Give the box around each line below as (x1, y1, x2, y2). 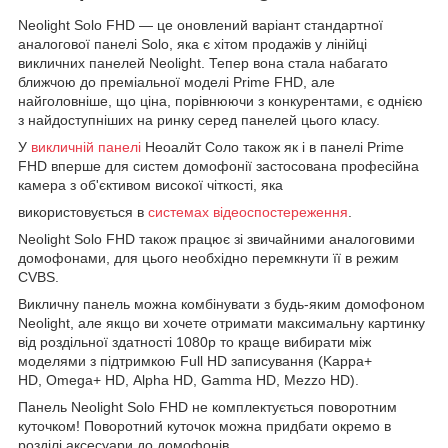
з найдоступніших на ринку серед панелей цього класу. (18, 112, 380, 129)
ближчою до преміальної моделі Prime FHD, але (18, 74, 335, 91)
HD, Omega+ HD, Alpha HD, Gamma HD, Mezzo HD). (18, 372, 359, 389)
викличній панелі (31, 139, 141, 156)
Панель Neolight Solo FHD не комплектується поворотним (18, 399, 397, 416)
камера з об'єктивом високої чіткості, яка (18, 177, 287, 194)
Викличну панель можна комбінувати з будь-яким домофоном (18, 296, 425, 313)
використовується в (18, 204, 148, 221)
